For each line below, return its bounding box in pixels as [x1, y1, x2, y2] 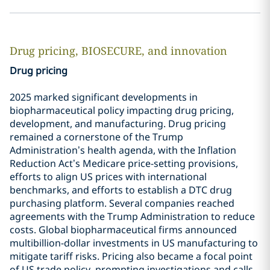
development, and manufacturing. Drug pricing [10, 117, 226, 130]
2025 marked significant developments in [10, 90, 198, 104]
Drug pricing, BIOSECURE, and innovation [10, 43, 227, 58]
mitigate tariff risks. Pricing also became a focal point [10, 250, 253, 263]
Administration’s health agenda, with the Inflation [10, 143, 236, 157]
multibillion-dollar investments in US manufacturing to [10, 236, 258, 250]
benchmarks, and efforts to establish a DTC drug [10, 183, 232, 196]
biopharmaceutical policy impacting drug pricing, [10, 104, 234, 117]
